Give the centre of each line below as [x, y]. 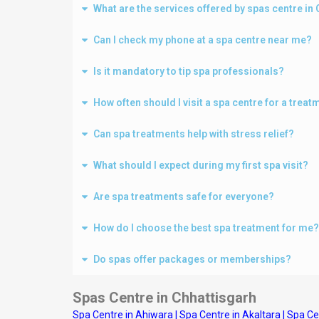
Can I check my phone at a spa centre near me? [203, 40]
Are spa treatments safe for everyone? [184, 197]
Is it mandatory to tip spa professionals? [189, 71]
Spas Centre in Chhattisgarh [164, 298]
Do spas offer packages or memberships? [192, 259]
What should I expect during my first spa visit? [201, 165]
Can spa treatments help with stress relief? [194, 134]
